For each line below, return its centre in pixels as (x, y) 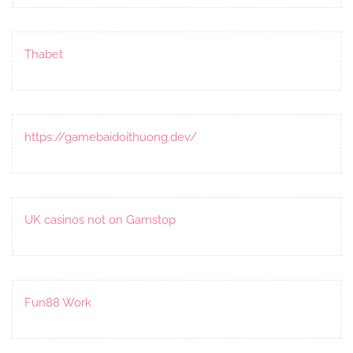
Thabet (44, 54)
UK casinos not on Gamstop (100, 219)
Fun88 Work (58, 302)
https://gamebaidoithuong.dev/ (111, 137)
